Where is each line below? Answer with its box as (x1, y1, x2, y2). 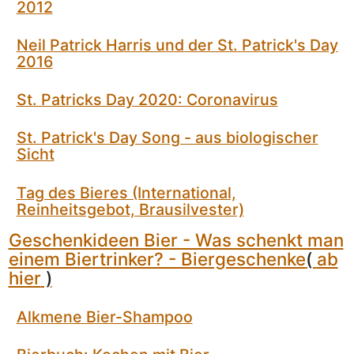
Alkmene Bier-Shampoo (16, 307, 193, 327)
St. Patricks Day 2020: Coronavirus (16, 90, 278, 110)
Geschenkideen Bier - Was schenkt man (8, 228, 344, 250)
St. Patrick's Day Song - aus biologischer (16, 128, 318, 148)
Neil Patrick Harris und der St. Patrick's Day (16, 35, 338, 55)
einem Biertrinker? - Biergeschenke (8, 247, 306, 269)
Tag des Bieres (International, (16, 183, 236, 202)
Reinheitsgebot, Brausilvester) (16, 199, 244, 219)
